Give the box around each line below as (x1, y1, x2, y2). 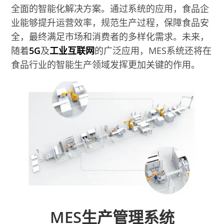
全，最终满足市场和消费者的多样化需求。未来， (11, 30, 209, 42)
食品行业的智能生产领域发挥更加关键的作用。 (11, 58, 200, 70)
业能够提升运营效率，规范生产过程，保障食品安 (11, 16, 209, 28)
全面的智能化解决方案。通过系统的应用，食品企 (11, 2, 209, 14)
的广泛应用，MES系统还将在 (94, 44, 212, 56)
